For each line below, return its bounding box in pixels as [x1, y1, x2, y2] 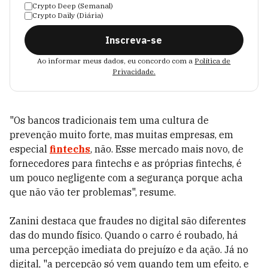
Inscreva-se [105, 34, 163, 46]
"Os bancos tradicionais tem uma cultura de [10, 114, 209, 126]
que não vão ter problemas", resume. [10, 186, 176, 198]
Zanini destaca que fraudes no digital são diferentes [10, 215, 246, 227]
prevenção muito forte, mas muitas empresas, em [10, 129, 233, 141]
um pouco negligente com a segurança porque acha [10, 172, 243, 184]
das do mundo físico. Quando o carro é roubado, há [10, 229, 238, 241]
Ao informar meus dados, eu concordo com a [37, 56, 193, 65]
